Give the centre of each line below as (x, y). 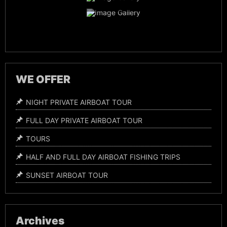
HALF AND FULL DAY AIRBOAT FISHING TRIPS (103, 157)
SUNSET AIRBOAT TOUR (67, 175)
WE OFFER (43, 79)
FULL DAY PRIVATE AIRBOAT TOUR (84, 120)
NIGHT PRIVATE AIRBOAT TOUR (79, 102)
